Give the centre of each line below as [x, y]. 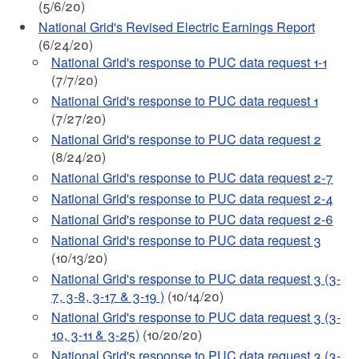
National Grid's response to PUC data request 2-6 [192, 219]
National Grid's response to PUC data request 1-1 [189, 62]
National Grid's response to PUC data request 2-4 [192, 198]
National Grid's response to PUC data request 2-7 [192, 177]
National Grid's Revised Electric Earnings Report [176, 27]
